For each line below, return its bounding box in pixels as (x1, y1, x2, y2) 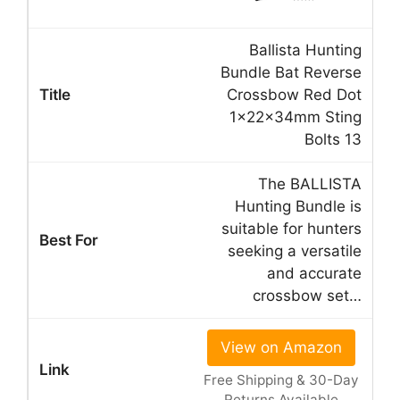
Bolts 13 (304, 129, 362, 148)
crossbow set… (253, 286, 362, 304)
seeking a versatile (228, 241, 362, 260)
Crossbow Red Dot (227, 85, 362, 104)
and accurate (267, 263, 362, 282)
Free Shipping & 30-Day (203, 371, 359, 388)
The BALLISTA (258, 174, 362, 193)
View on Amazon (220, 337, 342, 356)
